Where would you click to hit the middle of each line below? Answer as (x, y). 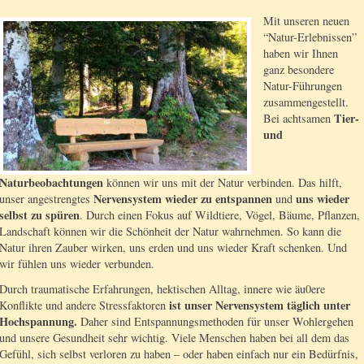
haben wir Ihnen (301, 53)
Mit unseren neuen (306, 20)
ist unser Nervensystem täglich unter (260, 305)
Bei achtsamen (299, 118)
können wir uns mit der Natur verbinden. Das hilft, (223, 182)
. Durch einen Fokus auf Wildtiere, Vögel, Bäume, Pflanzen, (220, 214)
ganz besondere (299, 69)
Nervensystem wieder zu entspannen (183, 198)
